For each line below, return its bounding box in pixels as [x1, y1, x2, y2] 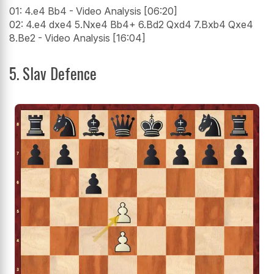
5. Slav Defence [9, 62, 97, 85]
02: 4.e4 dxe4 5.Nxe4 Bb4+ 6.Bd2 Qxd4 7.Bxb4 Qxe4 [9, 18, 253, 31]
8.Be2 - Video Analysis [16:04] [9, 32, 146, 45]
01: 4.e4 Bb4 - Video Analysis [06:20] [9, 5, 177, 18]
